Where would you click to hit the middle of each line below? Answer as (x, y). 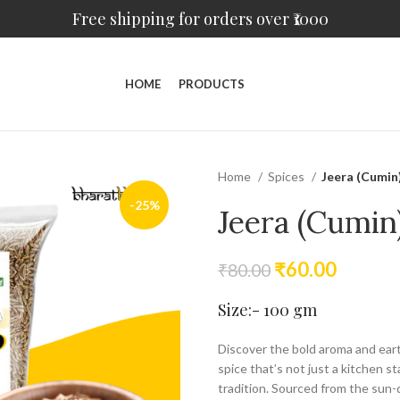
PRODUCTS (212, 83)
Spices (287, 176)
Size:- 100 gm (267, 310)
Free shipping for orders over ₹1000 (200, 18)
